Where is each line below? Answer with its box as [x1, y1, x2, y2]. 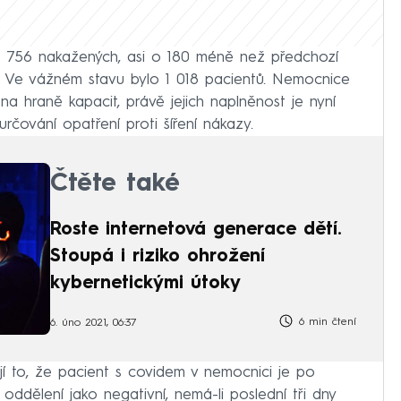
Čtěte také [50, 171, 180, 197]
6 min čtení [294, 316, 356, 328]
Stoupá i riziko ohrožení [50, 247, 265, 266]
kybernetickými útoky [50, 274, 241, 293]
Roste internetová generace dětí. [50, 220, 341, 239]
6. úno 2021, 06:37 [50, 318, 137, 329]
